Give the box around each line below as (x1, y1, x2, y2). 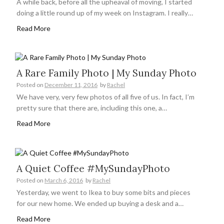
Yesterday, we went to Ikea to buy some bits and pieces (16, 187, 190, 196)
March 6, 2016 (44, 176, 83, 184)
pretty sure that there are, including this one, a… (16, 103, 167, 112)
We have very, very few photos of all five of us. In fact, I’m (16, 92, 194, 101)
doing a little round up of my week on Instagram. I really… (16, 8, 193, 17)
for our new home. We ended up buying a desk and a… (16, 198, 183, 207)
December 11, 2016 (44, 81, 97, 89)
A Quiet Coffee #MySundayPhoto (16, 162, 170, 174)
